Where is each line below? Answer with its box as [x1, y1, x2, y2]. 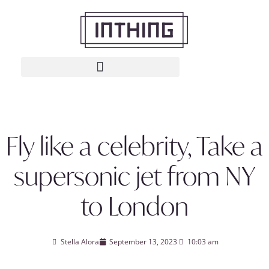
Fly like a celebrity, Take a [6, 129, 263, 163]
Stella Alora [61, 237, 99, 247]
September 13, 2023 [109, 237, 177, 247]
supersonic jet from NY [13, 159, 256, 193]
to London [80, 189, 189, 223]
